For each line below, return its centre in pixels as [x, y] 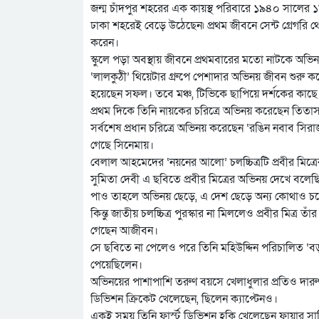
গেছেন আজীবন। [124, 231]
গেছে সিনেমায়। [122, 145]
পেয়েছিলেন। [116, 265]
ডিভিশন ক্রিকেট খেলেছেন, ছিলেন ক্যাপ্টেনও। [184, 299]
